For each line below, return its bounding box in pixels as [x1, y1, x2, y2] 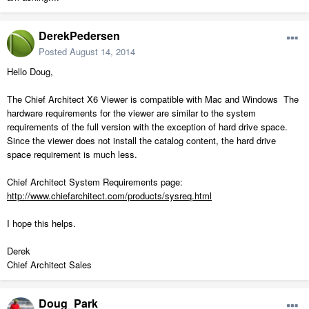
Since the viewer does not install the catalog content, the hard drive [7, 134, 276, 148]
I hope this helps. [7, 217, 76, 230]
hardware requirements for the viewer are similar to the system [7, 106, 256, 120]
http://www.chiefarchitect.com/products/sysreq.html [7, 189, 212, 203]
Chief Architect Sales [7, 258, 92, 272]
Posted [39, 45, 70, 59]
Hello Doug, [7, 65, 53, 79]
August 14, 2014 [70, 45, 135, 59]
